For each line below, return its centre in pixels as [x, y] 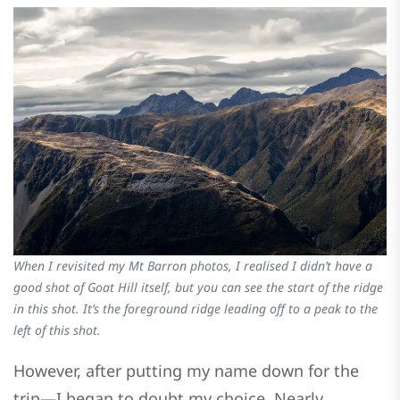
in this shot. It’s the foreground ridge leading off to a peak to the [196, 309]
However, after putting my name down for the [186, 371]
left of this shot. [57, 330]
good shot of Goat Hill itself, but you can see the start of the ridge [198, 287]
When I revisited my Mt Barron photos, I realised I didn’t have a [193, 266]
